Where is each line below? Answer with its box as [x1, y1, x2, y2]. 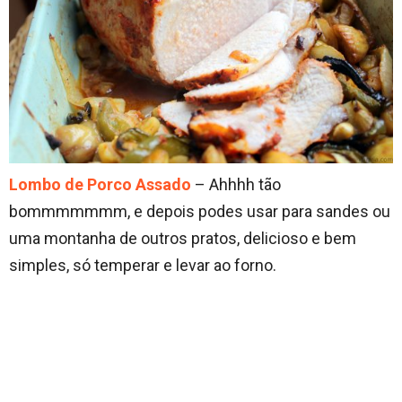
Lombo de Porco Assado [9, 175, 191, 195]
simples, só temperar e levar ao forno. [9, 256, 276, 275]
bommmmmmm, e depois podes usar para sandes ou [9, 202, 390, 222]
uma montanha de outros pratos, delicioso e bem [9, 229, 356, 249]
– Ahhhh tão [191, 175, 281, 195]
